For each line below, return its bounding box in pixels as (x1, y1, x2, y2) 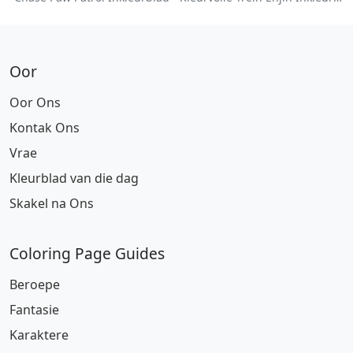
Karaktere (9, 326, 69, 344)
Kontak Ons (9, 119, 80, 136)
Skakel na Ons (9, 195, 94, 212)
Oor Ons (9, 94, 61, 111)
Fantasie (9, 301, 59, 318)
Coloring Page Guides (9, 243, 165, 264)
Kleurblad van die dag (9, 169, 139, 187)
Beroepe (9, 276, 60, 293)
